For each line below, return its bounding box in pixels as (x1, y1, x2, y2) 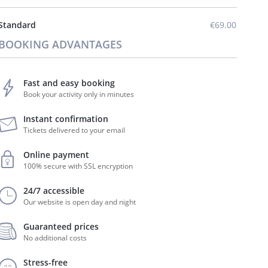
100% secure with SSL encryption (23, 161, 133, 171)
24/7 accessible (23, 185, 85, 196)
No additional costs (23, 233, 87, 243)
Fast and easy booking (23, 77, 115, 89)
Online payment (23, 149, 90, 160)
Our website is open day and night (23, 197, 136, 207)
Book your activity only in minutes (23, 89, 135, 99)
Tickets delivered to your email (23, 125, 126, 135)
